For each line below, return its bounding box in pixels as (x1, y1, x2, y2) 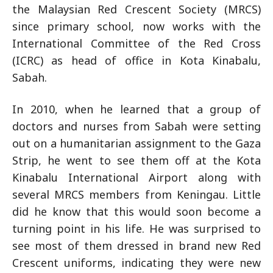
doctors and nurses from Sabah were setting (12, 119, 261, 133)
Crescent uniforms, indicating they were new (12, 255, 261, 270)
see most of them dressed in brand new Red (12, 238, 261, 253)
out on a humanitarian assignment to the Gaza (12, 136, 261, 151)
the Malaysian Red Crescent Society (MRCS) (12, 2, 261, 16)
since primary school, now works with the (12, 19, 261, 34)
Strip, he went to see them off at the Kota (12, 153, 261, 168)
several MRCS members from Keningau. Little (12, 187, 261, 202)
